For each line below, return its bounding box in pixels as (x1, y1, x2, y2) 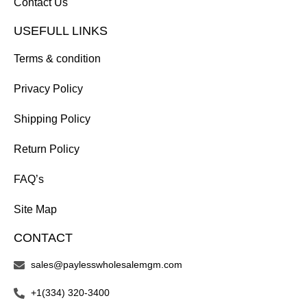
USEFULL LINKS (14, 24, 108, 38)
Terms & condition (14, 53, 101, 65)
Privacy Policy (14, 83, 83, 95)
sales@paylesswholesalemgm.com (31, 259, 182, 271)
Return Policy (14, 143, 79, 156)
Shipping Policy (14, 113, 90, 125)
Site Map (14, 204, 57, 216)
